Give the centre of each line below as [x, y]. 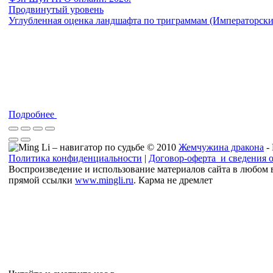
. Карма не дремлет [174, 180]
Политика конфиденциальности [75, 158]
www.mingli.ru [104, 180]
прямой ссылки [42, 180]
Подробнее [33, 115]
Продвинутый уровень [56, 10]
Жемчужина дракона [221, 147]
